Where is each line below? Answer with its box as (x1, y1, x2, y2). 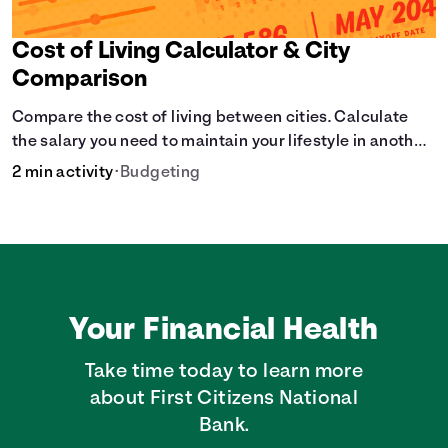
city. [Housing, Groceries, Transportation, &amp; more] (12, 158, 419, 175)
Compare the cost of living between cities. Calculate (12, 110, 409, 127)
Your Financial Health (69, 315, 379, 348)
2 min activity (12, 165, 114, 182)
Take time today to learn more (84, 362, 364, 383)
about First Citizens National (89, 389, 359, 410)
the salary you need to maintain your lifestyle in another (12, 134, 430, 151)
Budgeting (120, 165, 201, 182)
